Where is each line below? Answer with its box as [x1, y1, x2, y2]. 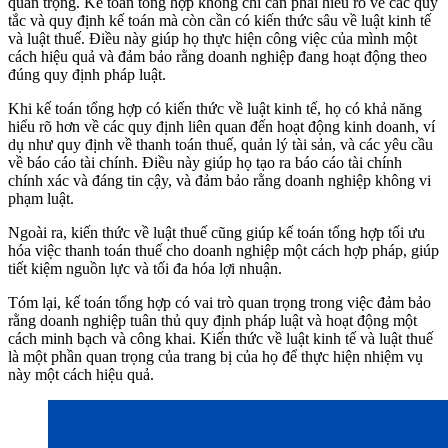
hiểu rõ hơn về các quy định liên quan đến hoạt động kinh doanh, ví [8, 117, 435, 135]
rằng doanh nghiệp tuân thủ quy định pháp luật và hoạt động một [8, 311, 417, 329]
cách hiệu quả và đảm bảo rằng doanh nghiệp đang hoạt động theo [8, 47, 427, 65]
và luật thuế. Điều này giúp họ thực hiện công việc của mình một [8, 29, 417, 47]
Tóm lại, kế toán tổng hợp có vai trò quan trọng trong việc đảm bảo [8, 293, 431, 311]
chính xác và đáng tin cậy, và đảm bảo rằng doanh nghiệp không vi [8, 171, 431, 189]
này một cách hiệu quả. [8, 365, 154, 383]
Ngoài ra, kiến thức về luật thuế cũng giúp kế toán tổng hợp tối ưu [8, 223, 425, 241]
